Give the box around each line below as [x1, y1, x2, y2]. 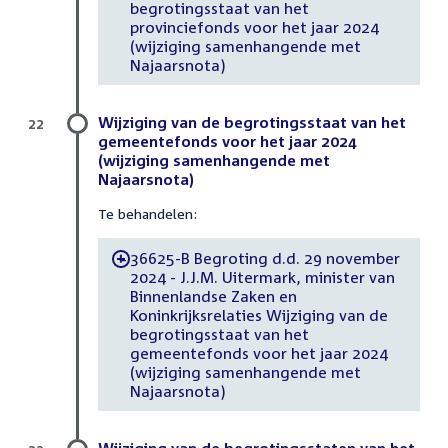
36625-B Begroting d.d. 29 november [129, 248, 400, 267]
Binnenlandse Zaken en [129, 286, 297, 305]
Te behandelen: [98, 205, 197, 223]
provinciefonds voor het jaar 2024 [129, 17, 379, 36]
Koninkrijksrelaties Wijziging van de [129, 305, 388, 324]
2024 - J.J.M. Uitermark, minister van [129, 267, 395, 286]
